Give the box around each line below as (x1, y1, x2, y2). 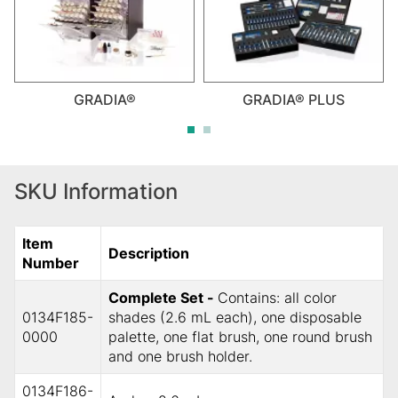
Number (22, 253, 79, 272)
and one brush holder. (108, 346, 252, 365)
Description (108, 243, 189, 262)
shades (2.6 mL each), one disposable (108, 307, 362, 326)
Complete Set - (108, 288, 218, 306)
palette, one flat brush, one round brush (108, 327, 372, 346)
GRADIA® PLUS (243, 90, 345, 108)
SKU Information (14, 178, 178, 204)
